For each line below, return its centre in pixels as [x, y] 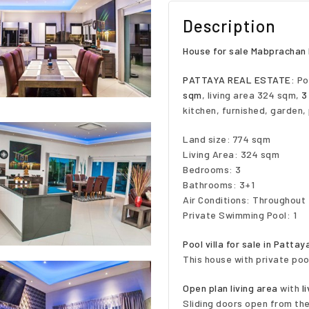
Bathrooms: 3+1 [219, 185]
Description [229, 26]
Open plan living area [230, 288]
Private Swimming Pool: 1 [240, 215]
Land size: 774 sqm [227, 139]
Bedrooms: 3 [212, 169]
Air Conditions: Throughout [244, 200]
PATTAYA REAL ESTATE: [239, 80]
